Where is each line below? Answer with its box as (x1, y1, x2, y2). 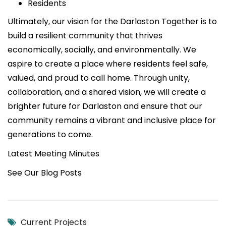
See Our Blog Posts (8, 167, 82, 179)
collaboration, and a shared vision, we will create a (8, 86, 206, 98)
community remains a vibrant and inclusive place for (8, 115, 216, 127)
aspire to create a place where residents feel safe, (8, 58, 208, 70)
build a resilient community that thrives (8, 30, 162, 42)
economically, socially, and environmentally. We (8, 44, 196, 56)
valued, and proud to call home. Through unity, (8, 72, 190, 84)
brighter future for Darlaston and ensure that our (8, 100, 202, 112)
